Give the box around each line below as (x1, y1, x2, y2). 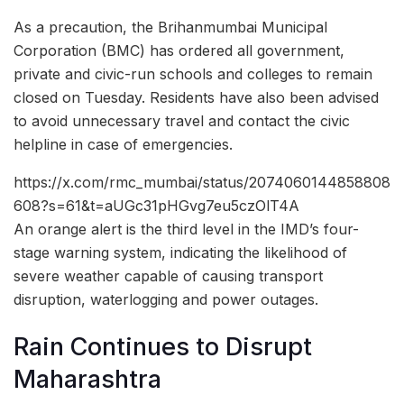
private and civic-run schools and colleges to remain (14, 64, 372, 83)
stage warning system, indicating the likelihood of (14, 243, 347, 262)
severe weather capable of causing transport (14, 266, 323, 285)
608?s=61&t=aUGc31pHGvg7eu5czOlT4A (14, 196, 299, 215)
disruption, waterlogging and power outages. (14, 289, 318, 308)
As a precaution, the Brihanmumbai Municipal (14, 17, 327, 36)
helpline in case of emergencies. (14, 134, 233, 153)
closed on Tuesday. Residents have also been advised (14, 87, 379, 106)
